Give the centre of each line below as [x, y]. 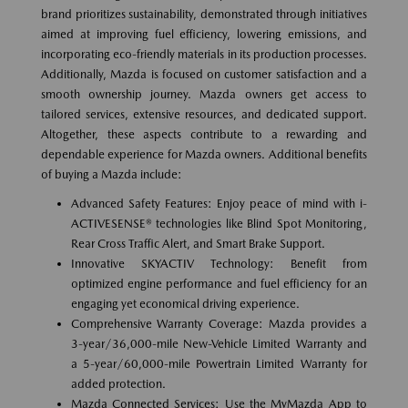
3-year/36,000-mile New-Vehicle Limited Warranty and [219, 343]
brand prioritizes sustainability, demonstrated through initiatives [204, 14]
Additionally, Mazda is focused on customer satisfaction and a [204, 74]
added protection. [118, 383]
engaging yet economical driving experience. [185, 303]
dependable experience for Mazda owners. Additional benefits [204, 154]
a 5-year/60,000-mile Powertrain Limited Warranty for [219, 363]
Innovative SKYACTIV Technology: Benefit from [219, 263]
